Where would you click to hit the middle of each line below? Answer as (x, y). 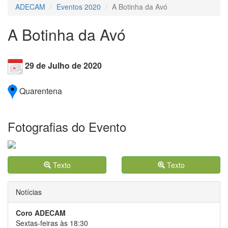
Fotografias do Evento (67, 126)
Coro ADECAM (41, 213)
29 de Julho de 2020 (63, 66)
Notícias (29, 192)
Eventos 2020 (79, 7)
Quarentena (41, 91)
